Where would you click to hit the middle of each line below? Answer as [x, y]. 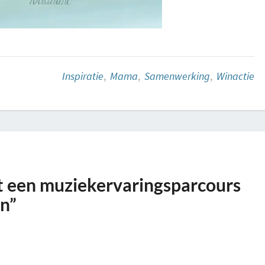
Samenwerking [177, 76]
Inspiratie [83, 76]
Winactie [235, 76]
